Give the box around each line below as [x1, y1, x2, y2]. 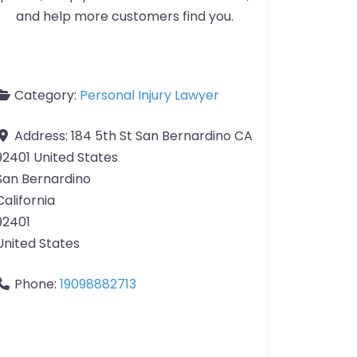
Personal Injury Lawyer [80, 86, 219, 105]
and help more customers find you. [15, 7, 233, 26]
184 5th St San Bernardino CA [71, 127, 253, 146]
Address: [14, 127, 71, 146]
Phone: [14, 275, 60, 294]
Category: [14, 86, 80, 105]
